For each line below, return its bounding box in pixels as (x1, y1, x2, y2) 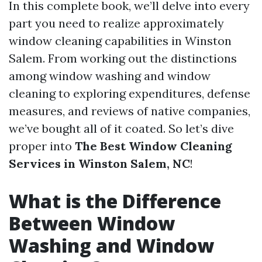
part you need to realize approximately (9, 16, 224, 30)
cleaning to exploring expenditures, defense (9, 86, 250, 101)
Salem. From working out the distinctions (9, 51, 237, 65)
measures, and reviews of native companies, (9, 104, 250, 118)
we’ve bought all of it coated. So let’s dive (9, 121, 234, 136)
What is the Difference (9, 188, 221, 213)
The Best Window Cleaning (75, 139, 232, 153)
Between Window (9, 211, 175, 236)
